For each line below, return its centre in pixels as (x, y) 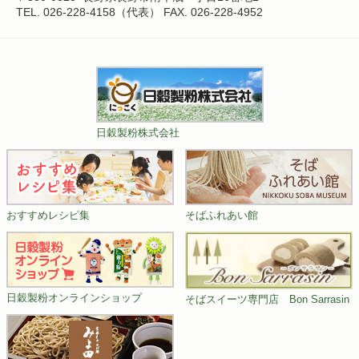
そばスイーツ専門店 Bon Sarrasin (267, 300)
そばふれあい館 (222, 216)
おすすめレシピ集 (48, 216)
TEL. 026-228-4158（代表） (88, 12)
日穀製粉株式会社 (137, 133)
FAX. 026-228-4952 (212, 12)
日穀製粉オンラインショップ (74, 298)
